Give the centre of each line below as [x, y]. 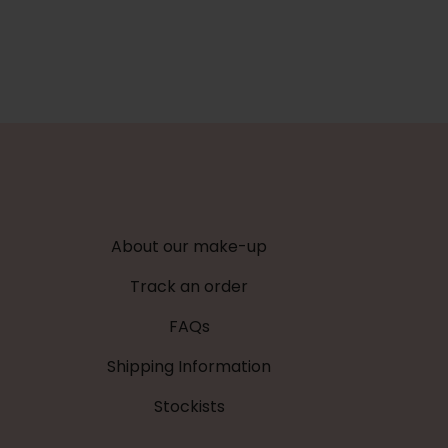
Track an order [189, 286]
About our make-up [189, 246]
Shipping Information [189, 366]
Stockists [189, 406]
